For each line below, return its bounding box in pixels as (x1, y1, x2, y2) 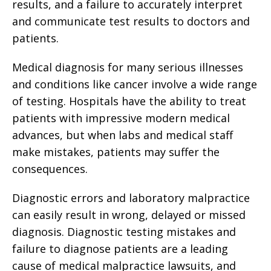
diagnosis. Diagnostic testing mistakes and (12, 224, 236, 239)
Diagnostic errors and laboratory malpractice (12, 191, 250, 205)
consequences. (12, 162, 88, 176)
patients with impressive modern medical (12, 111, 230, 125)
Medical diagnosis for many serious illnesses (12, 60, 243, 74)
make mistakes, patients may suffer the (12, 145, 220, 159)
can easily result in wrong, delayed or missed (12, 207, 246, 222)
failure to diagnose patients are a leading (12, 241, 228, 256)
